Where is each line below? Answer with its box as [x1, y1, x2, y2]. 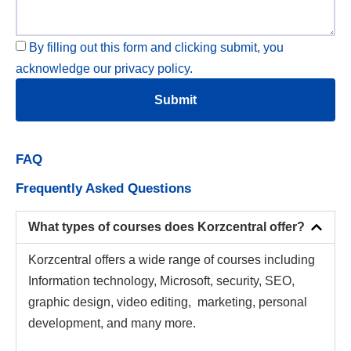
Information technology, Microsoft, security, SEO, [28, 274, 295, 288]
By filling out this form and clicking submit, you [29, 41, 284, 55]
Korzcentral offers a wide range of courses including [28, 253, 315, 267]
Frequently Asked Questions [16, 181, 191, 197]
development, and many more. [28, 317, 196, 331]
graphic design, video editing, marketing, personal [28, 295, 307, 309]
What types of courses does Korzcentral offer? [28, 220, 305, 234]
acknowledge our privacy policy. [16, 62, 193, 76]
